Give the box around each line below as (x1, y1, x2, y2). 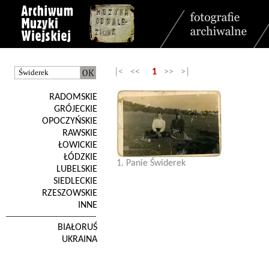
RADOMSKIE (49, 92, 97, 102)
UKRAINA (62, 235, 97, 244)
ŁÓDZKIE (64, 153, 97, 162)
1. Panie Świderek (116, 159, 186, 168)
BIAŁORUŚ (58, 223, 97, 232)
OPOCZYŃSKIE (42, 116, 97, 126)
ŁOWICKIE (58, 141, 97, 150)
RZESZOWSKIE (42, 189, 97, 198)
